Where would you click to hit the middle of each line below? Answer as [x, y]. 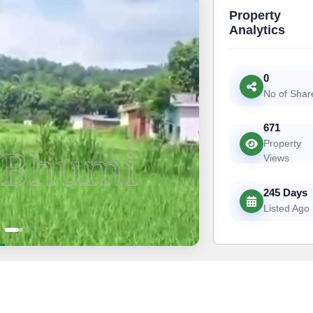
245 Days [285, 192]
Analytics [257, 30]
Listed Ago [286, 208]
